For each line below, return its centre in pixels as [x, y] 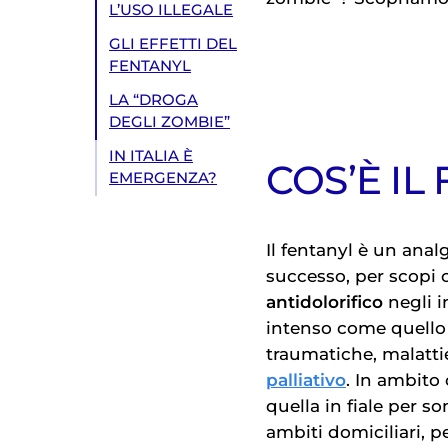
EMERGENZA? [163, 178]
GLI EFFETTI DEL [173, 44]
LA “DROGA [154, 100]
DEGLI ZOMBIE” [170, 122]
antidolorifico [324, 302]
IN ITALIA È [151, 156]
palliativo [306, 380]
